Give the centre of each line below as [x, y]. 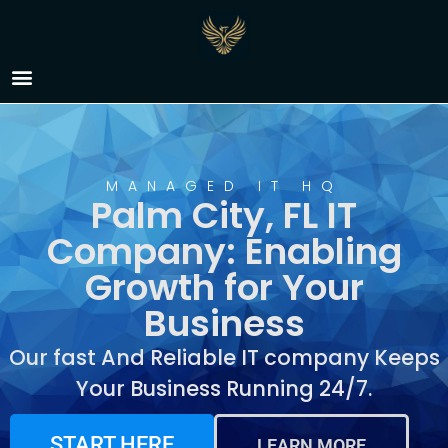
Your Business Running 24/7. [224, 388]
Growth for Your [224, 287]
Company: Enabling [224, 251]
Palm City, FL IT [224, 215]
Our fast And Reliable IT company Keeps [224, 357]
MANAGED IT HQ [224, 186]
